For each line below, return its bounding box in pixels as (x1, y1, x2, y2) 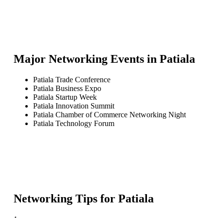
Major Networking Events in (14, 52, 160, 65)
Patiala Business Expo (33, 84, 101, 92)
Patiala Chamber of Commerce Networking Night (33, 110, 186, 119)
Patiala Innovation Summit (33, 101, 114, 110)
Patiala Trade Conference (33, 75, 110, 84)
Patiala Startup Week (33, 92, 97, 101)
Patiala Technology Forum (33, 119, 114, 127)
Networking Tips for (14, 192, 118, 205)
